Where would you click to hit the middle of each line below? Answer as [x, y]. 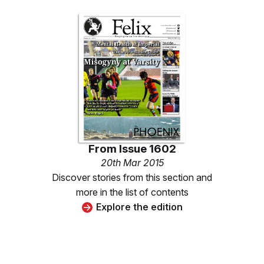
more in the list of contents [132, 192]
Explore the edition [139, 207]
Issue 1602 [147, 149]
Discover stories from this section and [132, 178]
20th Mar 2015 [132, 163]
